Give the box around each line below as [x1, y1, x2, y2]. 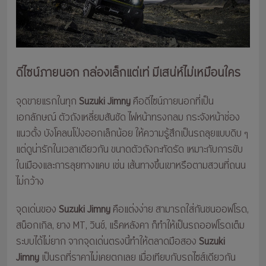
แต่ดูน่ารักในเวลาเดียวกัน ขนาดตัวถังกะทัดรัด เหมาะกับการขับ [16, 142, 243, 158]
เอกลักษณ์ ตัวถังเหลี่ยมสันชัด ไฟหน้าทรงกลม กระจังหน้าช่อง [16, 110, 240, 126]
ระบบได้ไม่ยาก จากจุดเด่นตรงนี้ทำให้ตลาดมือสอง [16, 234, 199, 250]
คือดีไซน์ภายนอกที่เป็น [131, 94, 214, 110]
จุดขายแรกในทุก [16, 94, 79, 110]
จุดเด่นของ [16, 202, 59, 218]
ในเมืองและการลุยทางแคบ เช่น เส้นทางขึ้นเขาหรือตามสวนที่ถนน [16, 158, 246, 174]
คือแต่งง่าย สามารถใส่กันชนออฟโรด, [110, 202, 249, 218]
